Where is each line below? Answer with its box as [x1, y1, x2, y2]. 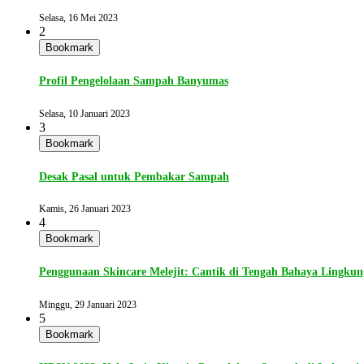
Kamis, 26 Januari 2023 [39, 203, 131, 215]
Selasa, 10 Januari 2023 [39, 107, 130, 119]
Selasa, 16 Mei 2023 [39, 12, 118, 24]
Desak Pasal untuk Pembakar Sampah [39, 170, 229, 183]
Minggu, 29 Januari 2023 [39, 298, 136, 310]
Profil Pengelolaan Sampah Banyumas [39, 75, 228, 88]
